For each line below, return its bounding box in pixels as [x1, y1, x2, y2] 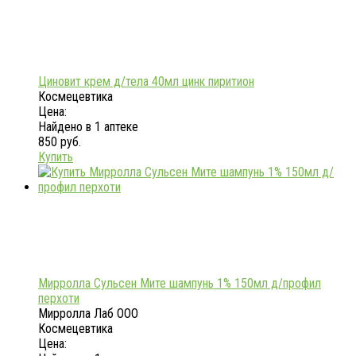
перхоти [38, 291, 79, 307]
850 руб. [38, 134, 81, 150]
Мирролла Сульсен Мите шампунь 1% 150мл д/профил [38, 276, 321, 292]
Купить [38, 149, 73, 165]
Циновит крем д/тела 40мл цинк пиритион [38, 74, 254, 90]
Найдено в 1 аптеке [38, 119, 138, 135]
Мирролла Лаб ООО [38, 306, 138, 322]
